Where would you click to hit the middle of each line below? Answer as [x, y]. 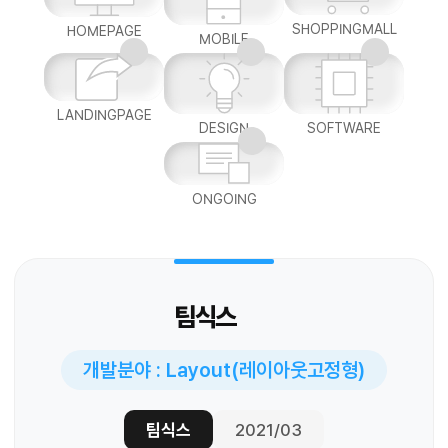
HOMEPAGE [104, 31]
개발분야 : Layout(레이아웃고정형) [224, 370]
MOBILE [224, 39]
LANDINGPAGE [104, 115]
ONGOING [224, 199]
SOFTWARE [344, 128]
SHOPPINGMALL [344, 29]
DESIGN [224, 128]
